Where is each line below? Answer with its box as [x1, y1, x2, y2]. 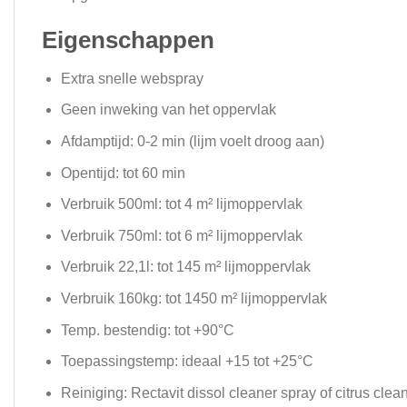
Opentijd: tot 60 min [60, 164, 185, 181]
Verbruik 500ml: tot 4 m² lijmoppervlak [60, 196, 303, 213]
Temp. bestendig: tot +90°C [60, 322, 234, 338]
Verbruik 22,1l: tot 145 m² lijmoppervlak [60, 259, 311, 275]
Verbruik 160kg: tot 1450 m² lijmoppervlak [60, 290, 327, 306]
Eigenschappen [42, 27, 214, 54]
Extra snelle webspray [60, 70, 203, 86]
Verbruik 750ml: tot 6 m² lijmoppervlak [60, 227, 303, 243]
